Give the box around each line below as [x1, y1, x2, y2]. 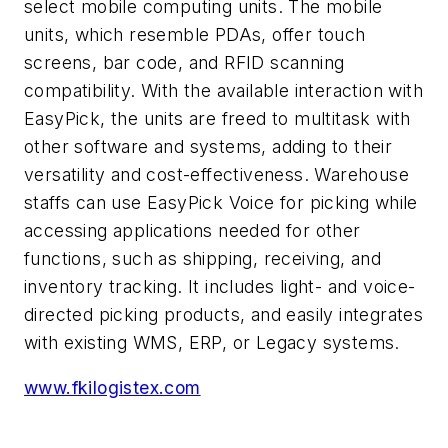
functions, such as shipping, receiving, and [24, 247, 382, 269]
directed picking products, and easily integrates [24, 303, 424, 325]
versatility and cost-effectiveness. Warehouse [24, 163, 409, 185]
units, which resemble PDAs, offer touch [24, 23, 366, 45]
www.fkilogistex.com [24, 377, 201, 399]
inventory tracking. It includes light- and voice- [24, 275, 416, 297]
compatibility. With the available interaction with [24, 79, 423, 101]
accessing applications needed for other [24, 219, 361, 241]
